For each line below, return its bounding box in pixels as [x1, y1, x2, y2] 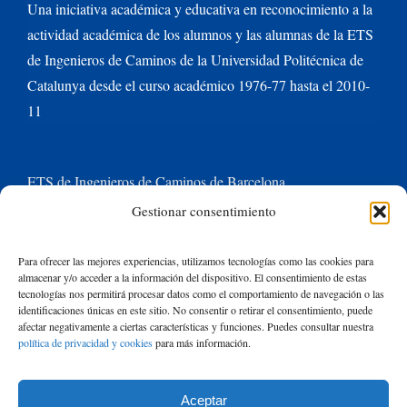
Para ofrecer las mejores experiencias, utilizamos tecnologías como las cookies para [18, 253, 373, 268]
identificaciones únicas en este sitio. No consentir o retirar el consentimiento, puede [18, 303, 372, 317]
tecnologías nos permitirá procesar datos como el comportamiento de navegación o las [18, 286, 384, 301]
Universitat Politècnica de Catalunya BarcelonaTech [27, 211, 324, 231]
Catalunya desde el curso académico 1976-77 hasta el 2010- [27, 74, 370, 94]
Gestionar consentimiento [131, 202, 276, 220]
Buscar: [45, 339, 88, 359]
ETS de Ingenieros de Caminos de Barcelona [27, 171, 285, 191]
